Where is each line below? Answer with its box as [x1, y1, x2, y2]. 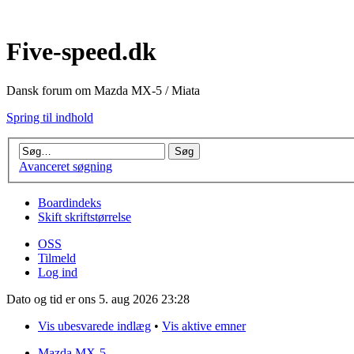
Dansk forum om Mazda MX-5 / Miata [6, 83, 200, 97]
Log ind [38, 265, 77, 280]
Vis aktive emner [162, 319, 246, 333]
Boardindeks [38, 196, 101, 210]
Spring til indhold [6, 110, 93, 124]
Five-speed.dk [6, 37, 156, 66]
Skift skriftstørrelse [38, 210, 131, 224]
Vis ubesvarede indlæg [38, 319, 151, 333]
